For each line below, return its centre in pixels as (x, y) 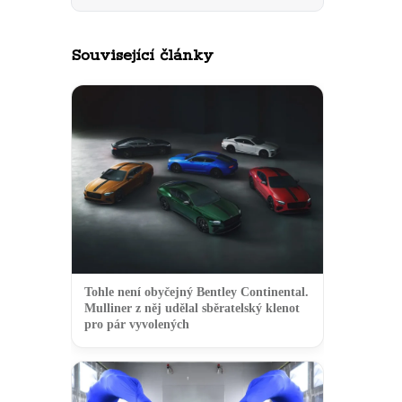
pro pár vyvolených (137, 324)
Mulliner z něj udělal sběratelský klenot (192, 308)
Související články (142, 55)
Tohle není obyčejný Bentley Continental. (197, 292)
